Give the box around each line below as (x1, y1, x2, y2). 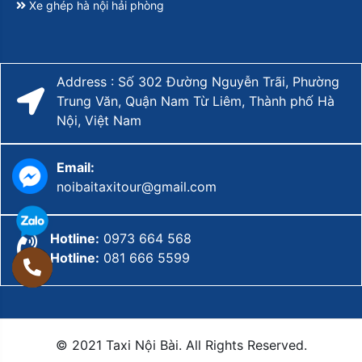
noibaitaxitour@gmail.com (57, 178, 217, 195)
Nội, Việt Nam (57, 112, 141, 128)
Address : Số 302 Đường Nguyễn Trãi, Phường (57, 73, 339, 90)
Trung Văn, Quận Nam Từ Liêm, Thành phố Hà (57, 92, 335, 109)
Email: (57, 158, 98, 175)
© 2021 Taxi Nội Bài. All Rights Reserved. (55, 336, 307, 353)
